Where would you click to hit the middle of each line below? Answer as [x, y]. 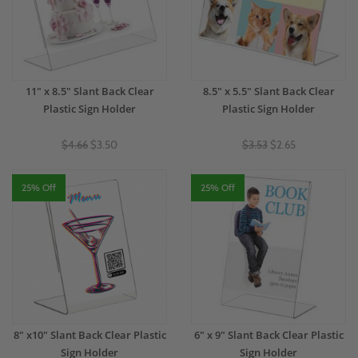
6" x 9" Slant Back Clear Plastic [268, 335]
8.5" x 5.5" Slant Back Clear [268, 91]
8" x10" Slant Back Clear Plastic [89, 335]
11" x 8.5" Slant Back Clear [89, 91]
